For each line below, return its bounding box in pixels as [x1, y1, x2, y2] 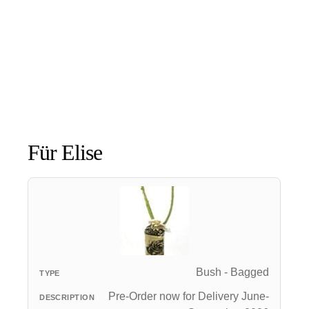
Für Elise [28, 139, 103, 165]
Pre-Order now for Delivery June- [108, 290, 270, 302]
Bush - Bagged [196, 266, 270, 278]
